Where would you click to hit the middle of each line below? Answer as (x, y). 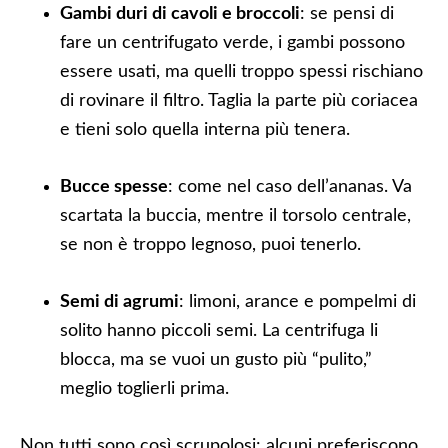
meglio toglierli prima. (144, 389)
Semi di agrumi (119, 302)
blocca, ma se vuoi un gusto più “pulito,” (216, 360)
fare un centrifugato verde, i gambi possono (232, 43)
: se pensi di (347, 14)
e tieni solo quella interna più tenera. (205, 130)
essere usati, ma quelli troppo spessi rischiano (241, 72)
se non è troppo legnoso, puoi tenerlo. (210, 245)
